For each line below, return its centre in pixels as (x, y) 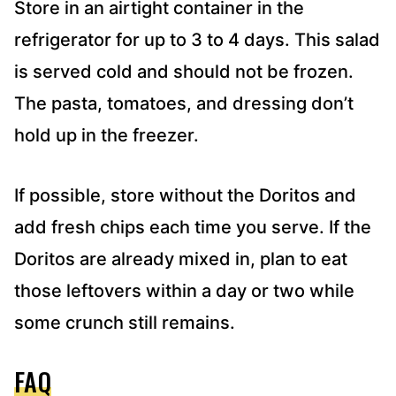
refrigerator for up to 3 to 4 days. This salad (197, 39)
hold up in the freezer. (107, 135)
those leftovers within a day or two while (184, 290)
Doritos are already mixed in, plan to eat (181, 259)
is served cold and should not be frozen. (184, 71)
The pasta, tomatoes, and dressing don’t (184, 103)
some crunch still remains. (125, 322)
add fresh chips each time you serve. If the (193, 227)
